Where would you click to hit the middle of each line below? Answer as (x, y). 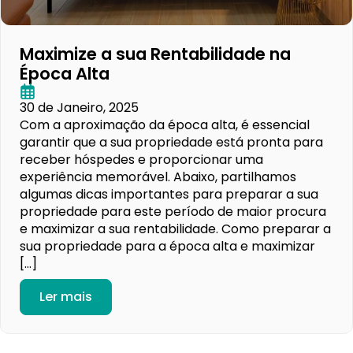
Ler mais (66, 296)
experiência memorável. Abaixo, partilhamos (158, 176)
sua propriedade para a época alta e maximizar (167, 246)
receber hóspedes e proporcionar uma (141, 159)
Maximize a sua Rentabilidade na (155, 54)
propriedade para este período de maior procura (173, 211)
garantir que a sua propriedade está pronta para (171, 142)
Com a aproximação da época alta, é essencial (165, 124)
